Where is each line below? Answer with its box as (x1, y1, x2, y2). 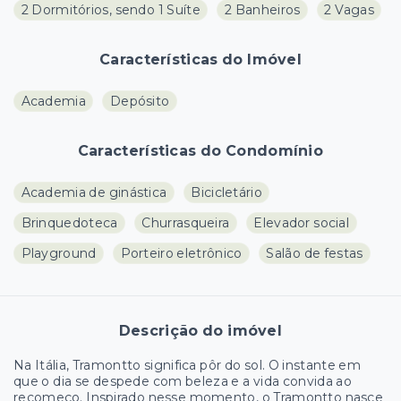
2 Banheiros (224, 2, 301, 19)
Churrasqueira (141, 215, 230, 232)
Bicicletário (191, 184, 262, 201)
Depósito (109, 93, 170, 110)
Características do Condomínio (77, 142, 324, 160)
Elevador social (253, 215, 350, 232)
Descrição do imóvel (118, 322, 283, 340)
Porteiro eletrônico (120, 245, 243, 262)
